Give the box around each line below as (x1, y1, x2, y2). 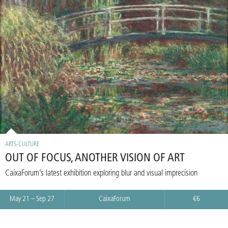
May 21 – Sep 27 (10, 195, 54, 204)
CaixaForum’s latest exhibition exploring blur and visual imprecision (5, 169, 197, 178)
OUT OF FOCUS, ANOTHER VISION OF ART (5, 153, 185, 165)
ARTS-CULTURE (5, 141, 40, 148)
